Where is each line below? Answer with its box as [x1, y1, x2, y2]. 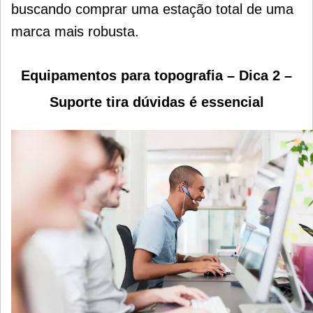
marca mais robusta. [11, 24, 139, 39]
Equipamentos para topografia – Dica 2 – [21, 68, 292, 83]
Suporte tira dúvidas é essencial [49, 94, 264, 110]
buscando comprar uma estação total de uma [11, 1, 293, 17]
